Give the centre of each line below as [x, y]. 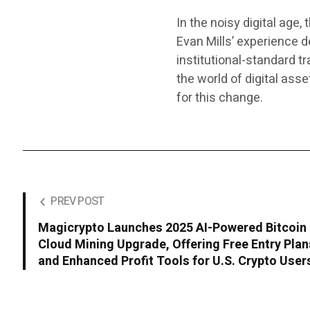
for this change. [220, 98]
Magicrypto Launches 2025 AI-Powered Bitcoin [173, 228]
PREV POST [77, 201]
